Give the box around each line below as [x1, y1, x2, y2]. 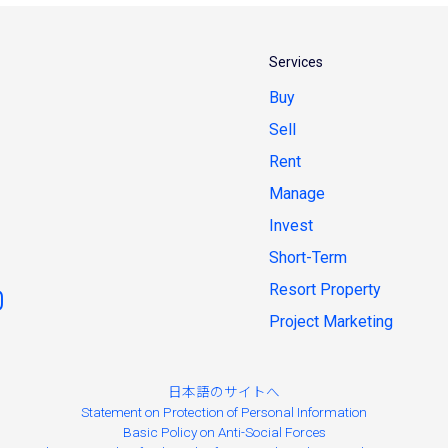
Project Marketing [269, 312, 393, 331]
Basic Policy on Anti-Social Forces [122, 424, 326, 440]
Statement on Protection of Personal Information [81, 404, 367, 420]
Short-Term [269, 248, 347, 267]
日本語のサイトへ [168, 384, 280, 400]
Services [269, 54, 323, 70]
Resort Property [269, 280, 381, 299]
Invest [269, 216, 313, 235]
